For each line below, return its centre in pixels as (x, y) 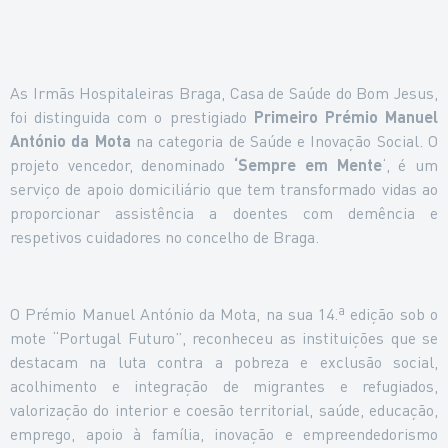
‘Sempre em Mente (308, 165)
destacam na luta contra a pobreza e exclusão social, (224, 361)
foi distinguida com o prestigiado (132, 117)
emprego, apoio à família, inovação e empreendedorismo (224, 433)
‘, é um (410, 165)
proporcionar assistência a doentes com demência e (224, 213)
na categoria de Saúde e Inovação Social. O (284, 141)
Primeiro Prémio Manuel (346, 117)
